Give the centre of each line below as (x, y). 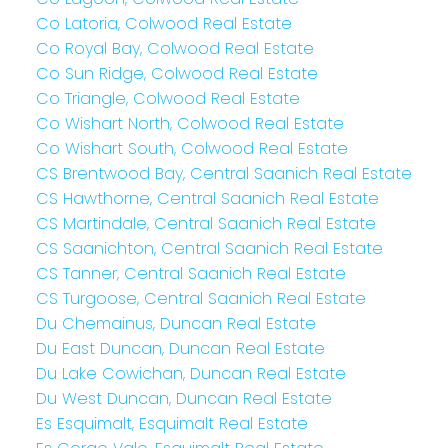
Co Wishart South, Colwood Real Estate (191, 148)
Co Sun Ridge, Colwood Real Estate (176, 73)
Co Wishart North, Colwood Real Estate (189, 123)
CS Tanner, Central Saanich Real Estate (190, 273)
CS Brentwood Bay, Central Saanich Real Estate (223, 173)
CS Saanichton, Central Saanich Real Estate (209, 248)
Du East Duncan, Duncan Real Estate (180, 348)
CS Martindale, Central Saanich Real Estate (205, 223)
